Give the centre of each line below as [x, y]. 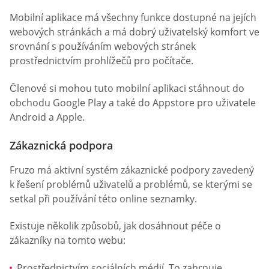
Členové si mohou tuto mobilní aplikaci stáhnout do [127, 88]
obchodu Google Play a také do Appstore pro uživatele [133, 102]
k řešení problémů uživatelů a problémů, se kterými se [131, 184]
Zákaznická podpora [61, 145]
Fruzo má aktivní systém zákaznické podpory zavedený [132, 170]
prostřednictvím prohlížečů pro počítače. [101, 61]
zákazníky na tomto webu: [68, 240]
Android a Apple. [47, 117]
